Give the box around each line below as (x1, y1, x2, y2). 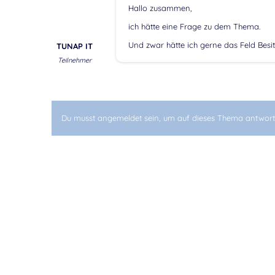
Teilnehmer (57, 55, 91, 64)
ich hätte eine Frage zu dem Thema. (128, 21, 260, 31)
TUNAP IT (56, 41, 93, 51)
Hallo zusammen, (128, 2, 192, 13)
